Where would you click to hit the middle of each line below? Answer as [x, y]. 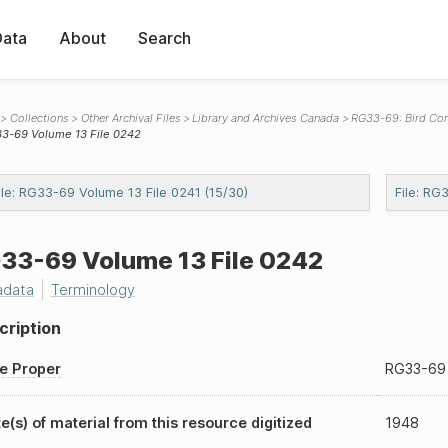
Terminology [93, 289]
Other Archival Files [130, 118]
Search [164, 37]
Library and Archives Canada [266, 118]
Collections [39, 118]
